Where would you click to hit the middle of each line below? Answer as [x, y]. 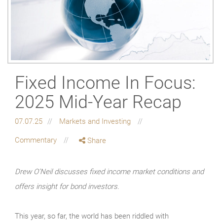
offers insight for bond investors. [67, 186]
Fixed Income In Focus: [105, 83]
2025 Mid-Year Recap [98, 102]
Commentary [37, 140]
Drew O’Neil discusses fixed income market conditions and [109, 171]
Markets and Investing [96, 121]
